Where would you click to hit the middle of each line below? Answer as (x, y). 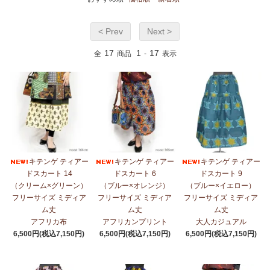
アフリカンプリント (135, 222)
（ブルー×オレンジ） (135, 186)
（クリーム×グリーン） (49, 186)
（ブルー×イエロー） (221, 186)
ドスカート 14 (49, 174)
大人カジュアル (221, 222)
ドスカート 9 (221, 174)
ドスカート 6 (135, 174)
